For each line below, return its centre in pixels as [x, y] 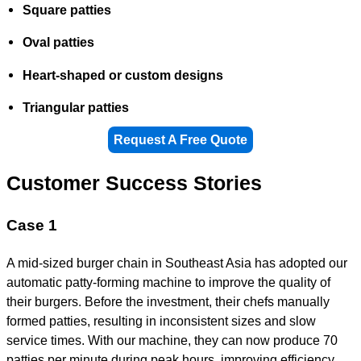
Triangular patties [76, 107]
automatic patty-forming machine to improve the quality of [168, 282]
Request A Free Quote [180, 140]
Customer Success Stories [134, 183]
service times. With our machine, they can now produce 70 [172, 340]
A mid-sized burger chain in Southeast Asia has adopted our [177, 262]
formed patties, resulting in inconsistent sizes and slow [161, 320]
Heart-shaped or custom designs [123, 75]
